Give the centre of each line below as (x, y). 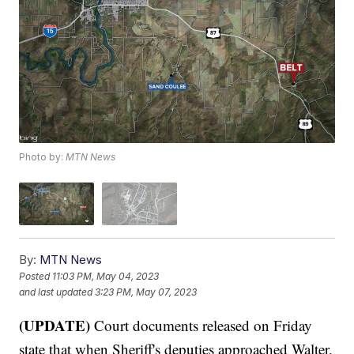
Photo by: (43, 157)
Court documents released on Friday (203, 325)
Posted (36, 277)
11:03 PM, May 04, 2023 (106, 277)
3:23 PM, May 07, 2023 (146, 292)
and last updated (56, 292)
